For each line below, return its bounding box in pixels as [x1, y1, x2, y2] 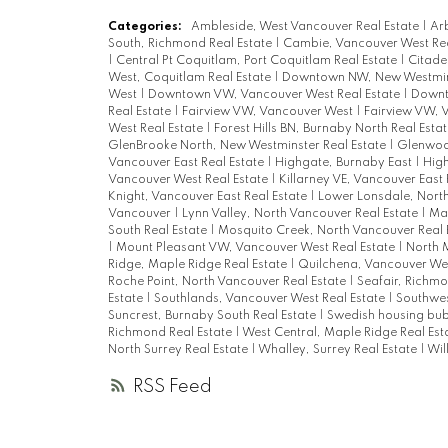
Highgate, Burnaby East [274, 156, 415, 169]
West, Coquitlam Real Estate [107, 71, 274, 84]
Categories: [107, 20, 182, 33]
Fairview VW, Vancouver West [181, 105, 356, 118]
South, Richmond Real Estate [107, 37, 275, 50]
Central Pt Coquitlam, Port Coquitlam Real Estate [115, 54, 400, 67]
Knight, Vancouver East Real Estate [107, 190, 310, 203]
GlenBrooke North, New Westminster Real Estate [107, 139, 389, 152]
